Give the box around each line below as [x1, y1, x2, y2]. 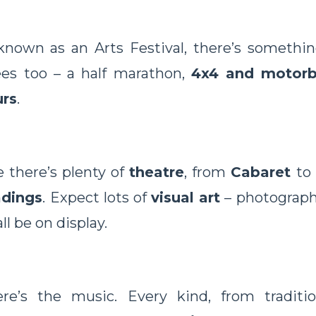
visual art [151, 189, 221, 207]
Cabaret [231, 164, 296, 181]
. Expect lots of [42, 189, 152, 207]
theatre [129, 164, 184, 181]
